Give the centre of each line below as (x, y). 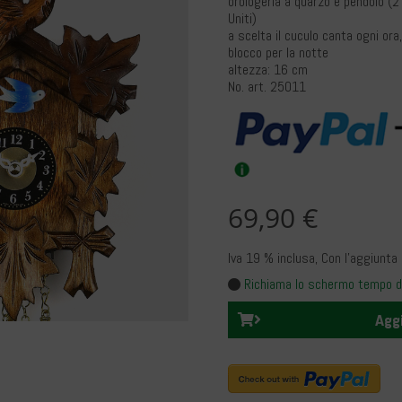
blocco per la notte (278, 52)
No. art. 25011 (267, 87)
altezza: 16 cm (268, 70)
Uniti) (242, 18)
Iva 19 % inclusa (271, 258)
